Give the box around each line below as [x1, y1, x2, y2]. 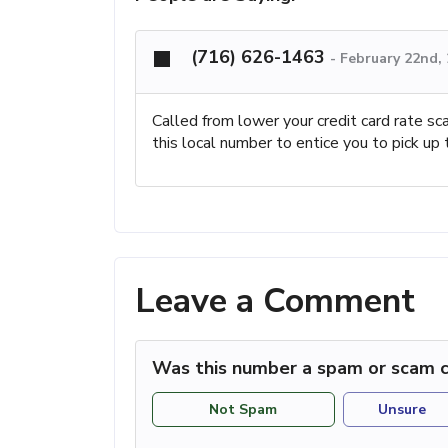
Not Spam [209, 399, 278, 419]
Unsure [378, 399, 427, 419]
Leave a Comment [135, 278, 415, 325]
